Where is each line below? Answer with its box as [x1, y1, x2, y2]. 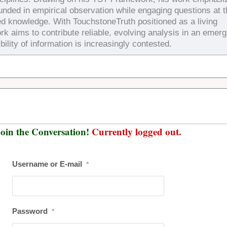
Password [12, 207, 48, 216]
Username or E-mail [12, 160, 82, 169]
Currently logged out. [89, 125, 181, 139]
